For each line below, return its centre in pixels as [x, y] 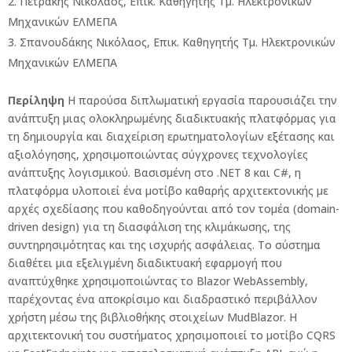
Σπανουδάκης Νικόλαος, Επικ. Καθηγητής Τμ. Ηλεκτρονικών [178, 42]
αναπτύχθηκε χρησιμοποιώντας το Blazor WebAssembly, [158, 281]
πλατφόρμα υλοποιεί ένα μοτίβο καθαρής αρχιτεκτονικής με [168, 191]
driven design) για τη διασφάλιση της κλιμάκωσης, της [149, 227]
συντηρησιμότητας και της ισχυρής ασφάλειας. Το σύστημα [164, 245]
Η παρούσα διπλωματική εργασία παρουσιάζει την [201, 100]
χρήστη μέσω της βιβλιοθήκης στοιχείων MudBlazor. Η [152, 317]
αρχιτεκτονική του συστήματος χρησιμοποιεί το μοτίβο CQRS [172, 335]
